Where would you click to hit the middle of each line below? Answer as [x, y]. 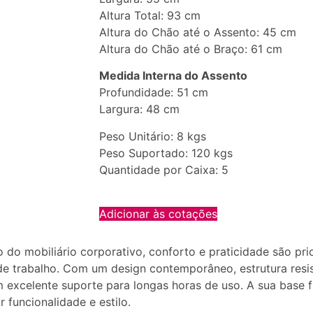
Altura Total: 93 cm [150, 15]
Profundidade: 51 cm [154, 93]
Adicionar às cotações [158, 214]
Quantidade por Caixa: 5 [164, 169]
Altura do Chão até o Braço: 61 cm [191, 49]
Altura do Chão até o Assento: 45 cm [198, 32]
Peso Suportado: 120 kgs [166, 153]
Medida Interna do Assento [173, 76]
